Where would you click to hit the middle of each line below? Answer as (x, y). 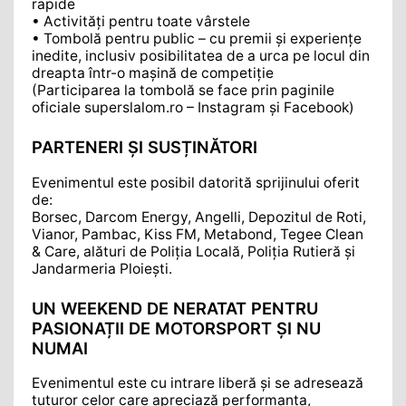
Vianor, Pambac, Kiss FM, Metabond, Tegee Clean (198, 234)
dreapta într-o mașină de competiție (153, 72)
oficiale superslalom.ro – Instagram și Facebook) (193, 107)
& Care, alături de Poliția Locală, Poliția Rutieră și (193, 251)
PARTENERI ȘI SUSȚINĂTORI (145, 147)
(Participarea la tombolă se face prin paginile (183, 90)
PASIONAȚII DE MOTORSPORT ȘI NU (176, 328)
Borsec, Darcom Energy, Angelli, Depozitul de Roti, (199, 217)
